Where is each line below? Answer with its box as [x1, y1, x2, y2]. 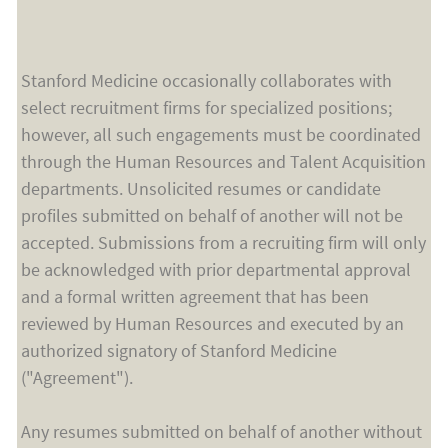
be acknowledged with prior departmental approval [20, 257, 411, 281]
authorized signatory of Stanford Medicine [20, 338, 337, 362]
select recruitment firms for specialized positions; [20, 95, 392, 119]
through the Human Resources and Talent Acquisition [20, 149, 426, 173]
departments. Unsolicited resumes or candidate [20, 176, 381, 200]
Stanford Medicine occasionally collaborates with [20, 68, 392, 92]
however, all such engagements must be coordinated [20, 122, 421, 146]
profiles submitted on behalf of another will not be [20, 203, 403, 227]
